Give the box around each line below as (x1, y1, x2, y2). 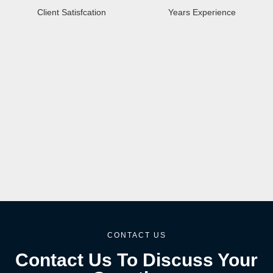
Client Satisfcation (37, 7, 106, 17)
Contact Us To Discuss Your (15, 250, 258, 270)
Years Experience (168, 7, 236, 17)
